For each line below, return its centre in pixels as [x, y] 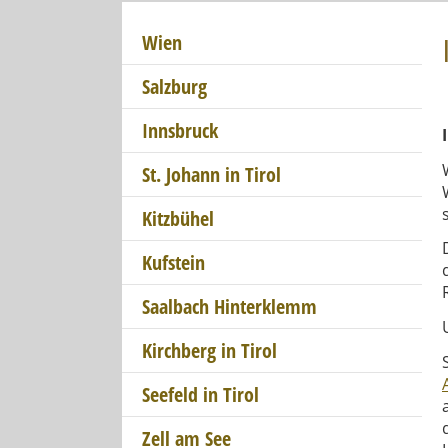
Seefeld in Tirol [200, 394]
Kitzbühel [178, 218]
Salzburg [174, 86]
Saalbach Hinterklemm [229, 306]
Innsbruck [180, 130]
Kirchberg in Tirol [209, 350]
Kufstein [173, 262]
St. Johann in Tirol [211, 174]
